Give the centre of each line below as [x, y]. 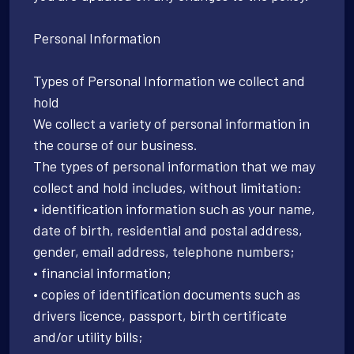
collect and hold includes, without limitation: [168, 187]
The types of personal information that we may [174, 166]
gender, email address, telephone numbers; [164, 251]
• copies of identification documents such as [167, 294]
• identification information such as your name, [174, 208]
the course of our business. [115, 144]
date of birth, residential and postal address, [168, 230]
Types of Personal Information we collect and [169, 80]
